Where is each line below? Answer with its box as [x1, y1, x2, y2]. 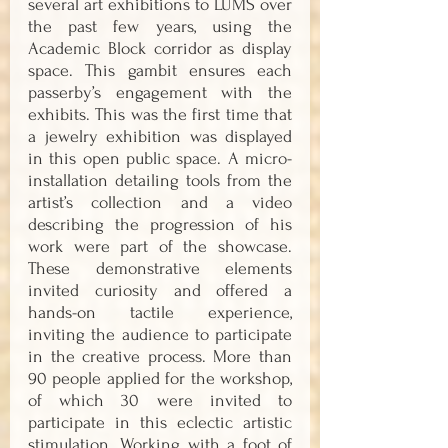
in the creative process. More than [28, 347, 292, 367]
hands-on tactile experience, [28, 303, 292, 323]
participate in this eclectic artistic [28, 413, 292, 433]
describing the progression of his [28, 215, 292, 235]
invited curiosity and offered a [28, 281, 292, 301]
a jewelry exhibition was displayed [28, 127, 292, 147]
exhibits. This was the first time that [28, 105, 292, 125]
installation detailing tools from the [28, 171, 292, 191]
